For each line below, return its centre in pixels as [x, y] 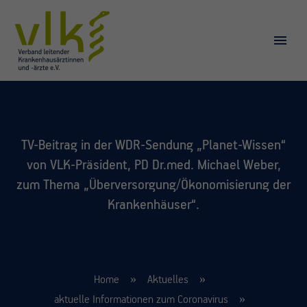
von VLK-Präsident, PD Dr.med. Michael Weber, [153, 165]
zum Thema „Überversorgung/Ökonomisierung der [153, 185]
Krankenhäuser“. [153, 205]
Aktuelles [168, 280]
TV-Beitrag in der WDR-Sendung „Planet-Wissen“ [153, 145]
